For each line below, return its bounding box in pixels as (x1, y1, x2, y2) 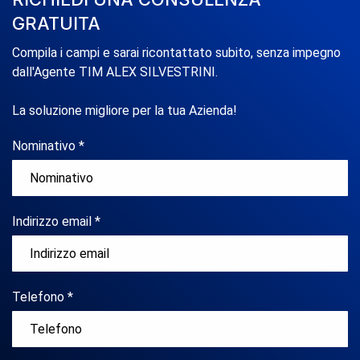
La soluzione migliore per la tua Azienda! (12, 103, 237, 119)
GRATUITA (12, 13, 100, 35)
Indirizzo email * (12, 214, 100, 230)
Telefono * (12, 289, 73, 305)
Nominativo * (12, 138, 84, 154)
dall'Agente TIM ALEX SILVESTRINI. (12, 64, 218, 80)
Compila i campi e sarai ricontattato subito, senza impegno (12, 45, 341, 61)
